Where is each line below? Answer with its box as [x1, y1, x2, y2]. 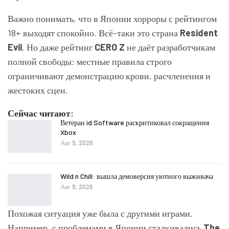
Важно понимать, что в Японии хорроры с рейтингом [8, 13, 217, 24]
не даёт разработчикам [125, 41, 215, 53]
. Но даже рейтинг [22, 41, 95, 53]
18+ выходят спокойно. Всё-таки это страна [8, 27, 180, 38]
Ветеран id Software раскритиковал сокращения [60, 118, 209, 127]
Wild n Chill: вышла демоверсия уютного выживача [60, 171, 213, 180]
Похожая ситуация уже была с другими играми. [8, 208, 193, 219]
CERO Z [95, 41, 125, 53]
